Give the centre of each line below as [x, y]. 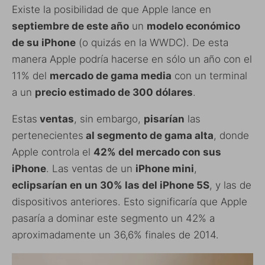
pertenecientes [48, 136]
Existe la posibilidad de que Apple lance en [112, 10]
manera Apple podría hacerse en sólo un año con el [132, 59]
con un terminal [209, 76]
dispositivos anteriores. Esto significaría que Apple [130, 202]
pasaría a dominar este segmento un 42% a [113, 219]
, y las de [230, 185]
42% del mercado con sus [157, 152]
